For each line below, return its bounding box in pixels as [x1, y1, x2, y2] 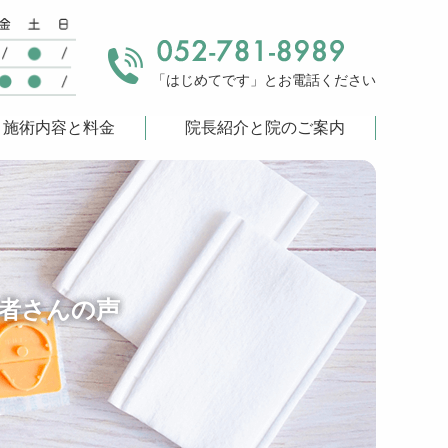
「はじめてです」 [152, 72, 264, 88]
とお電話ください [264, 72, 376, 88]
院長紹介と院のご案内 [184, 119, 345, 136]
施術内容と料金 [3, 119, 116, 136]
